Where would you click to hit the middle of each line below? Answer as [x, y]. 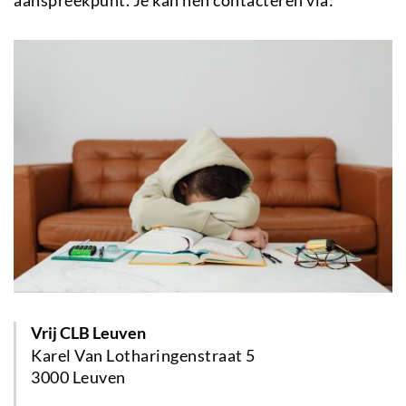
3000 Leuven [78, 377]
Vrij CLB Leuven [88, 332]
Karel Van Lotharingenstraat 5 [143, 355]
